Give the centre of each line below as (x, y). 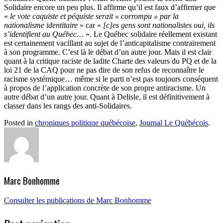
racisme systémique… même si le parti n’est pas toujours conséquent (111, 79)
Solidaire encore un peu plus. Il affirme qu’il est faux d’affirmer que (110, 7)
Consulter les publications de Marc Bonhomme (78, 201)
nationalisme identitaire (41, 25)
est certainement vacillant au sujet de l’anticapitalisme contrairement (110, 43)
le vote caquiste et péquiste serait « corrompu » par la (93, 16)
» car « (89, 25)
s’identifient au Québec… (44, 34)
